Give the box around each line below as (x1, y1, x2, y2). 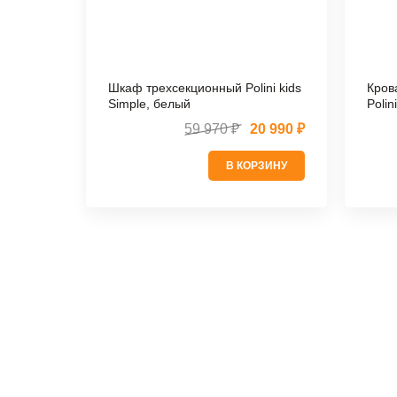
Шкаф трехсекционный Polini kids (108, 81, 301, 96)
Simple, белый (108, 97, 191, 112)
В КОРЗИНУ (225, 160, 287, 173)
